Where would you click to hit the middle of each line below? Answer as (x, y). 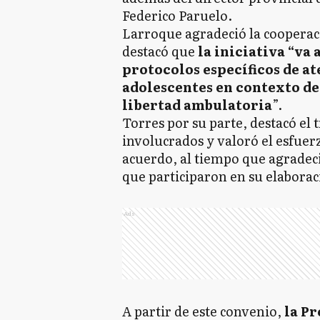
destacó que (159, 51)
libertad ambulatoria (197, 105)
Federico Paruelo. (177, 15)
